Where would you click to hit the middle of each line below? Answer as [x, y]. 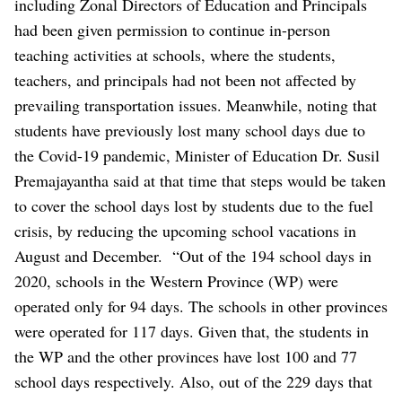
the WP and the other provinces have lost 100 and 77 [186, 356]
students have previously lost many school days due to [190, 130]
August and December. [91, 255]
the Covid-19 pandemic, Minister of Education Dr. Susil [197, 155]
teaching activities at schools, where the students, [175, 54]
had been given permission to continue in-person [172, 29]
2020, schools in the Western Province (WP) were [176, 280]
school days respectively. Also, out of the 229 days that [193, 381]
